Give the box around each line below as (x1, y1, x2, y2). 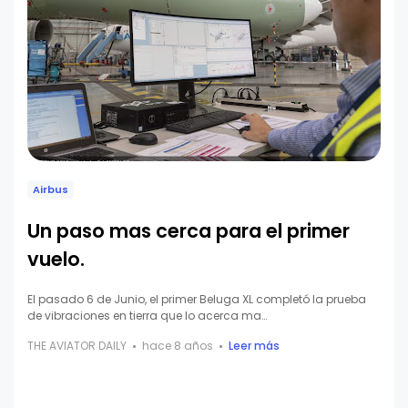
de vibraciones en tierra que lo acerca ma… (27, 308, 267, 324)
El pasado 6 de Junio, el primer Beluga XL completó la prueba (27, 291, 366, 308)
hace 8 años (142, 338, 213, 354)
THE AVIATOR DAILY (27, 338, 127, 354)
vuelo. (27, 246, 85, 273)
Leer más (229, 338, 280, 354)
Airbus (33, 182, 68, 198)
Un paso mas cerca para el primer (27, 218, 350, 245)
